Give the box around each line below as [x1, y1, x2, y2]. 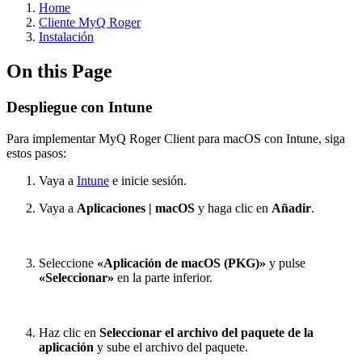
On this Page [6, 60, 112, 82]
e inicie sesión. [109, 173, 187, 187]
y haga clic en [195, 200, 271, 215]
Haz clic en [39, 325, 99, 339]
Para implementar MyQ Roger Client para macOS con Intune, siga [6, 131, 345, 145]
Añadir [271, 200, 311, 215]
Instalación [39, 30, 94, 44]
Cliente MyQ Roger [39, 15, 141, 29]
